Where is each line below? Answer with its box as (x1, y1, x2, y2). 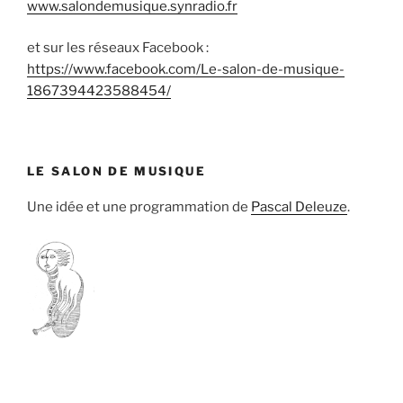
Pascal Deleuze (251, 199, 347, 215)
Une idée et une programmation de (27, 199, 251, 215)
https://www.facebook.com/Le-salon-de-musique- (27, 61, 345, 77)
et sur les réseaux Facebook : (27, 40, 209, 56)
